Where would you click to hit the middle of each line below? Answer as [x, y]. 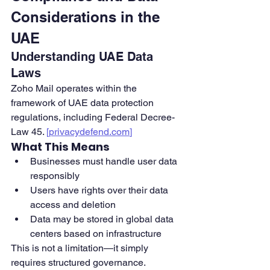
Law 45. [29, 132]
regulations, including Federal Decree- [93, 118]
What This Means [60, 147]
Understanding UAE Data [84, 57]
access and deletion [73, 205]
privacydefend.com [89, 132]
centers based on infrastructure [96, 234]
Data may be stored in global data [103, 219]
